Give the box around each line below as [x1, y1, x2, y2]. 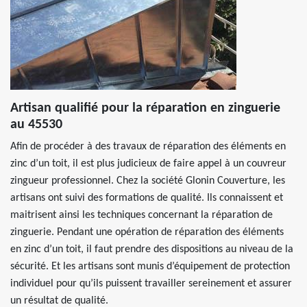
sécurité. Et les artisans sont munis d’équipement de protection [10, 261, 290, 272]
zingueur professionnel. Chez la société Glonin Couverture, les [10, 175, 285, 186]
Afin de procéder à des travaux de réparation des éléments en [10, 141, 286, 152]
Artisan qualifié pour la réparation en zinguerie [10, 101, 280, 115]
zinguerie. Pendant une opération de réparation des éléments [10, 227, 284, 238]
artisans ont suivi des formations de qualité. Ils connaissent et [10, 193, 283, 204]
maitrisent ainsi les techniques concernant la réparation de [10, 210, 273, 221]
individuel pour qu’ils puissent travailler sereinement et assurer [10, 278, 292, 289]
